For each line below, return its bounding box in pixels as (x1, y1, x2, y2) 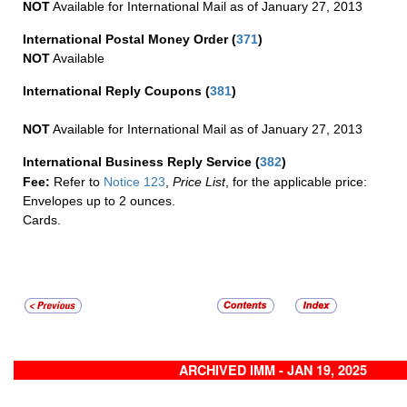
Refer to (54, 174, 100, 190)
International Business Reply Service (23, 154, 255, 170)
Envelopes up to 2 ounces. (23, 194, 175, 209)
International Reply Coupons (23, 84, 205, 99)
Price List (173, 174, 225, 190)
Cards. (23, 213, 61, 228)
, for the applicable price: (225, 174, 367, 190)
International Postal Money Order (23, 32, 232, 47)
